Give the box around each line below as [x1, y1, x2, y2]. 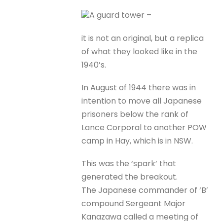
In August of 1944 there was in [81, 81, 196, 93]
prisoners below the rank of [81, 108, 189, 120]
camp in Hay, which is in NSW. [81, 135, 193, 147]
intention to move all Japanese [81, 95, 202, 107]
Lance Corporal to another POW [81, 121, 207, 133]
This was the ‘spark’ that [81, 158, 177, 169]
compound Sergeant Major [81, 198, 186, 209]
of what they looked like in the [81, 45, 198, 57]
